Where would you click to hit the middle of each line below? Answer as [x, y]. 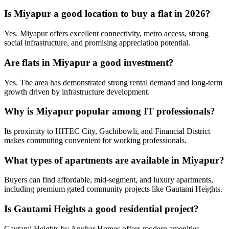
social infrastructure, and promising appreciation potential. [97, 43]
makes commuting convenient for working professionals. [95, 141]
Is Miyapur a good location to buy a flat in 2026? [107, 14]
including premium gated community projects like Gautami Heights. [113, 189]
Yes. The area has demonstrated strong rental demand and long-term [113, 82]
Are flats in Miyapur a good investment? [89, 62]
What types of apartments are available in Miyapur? [114, 160]
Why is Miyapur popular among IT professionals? [110, 111]
